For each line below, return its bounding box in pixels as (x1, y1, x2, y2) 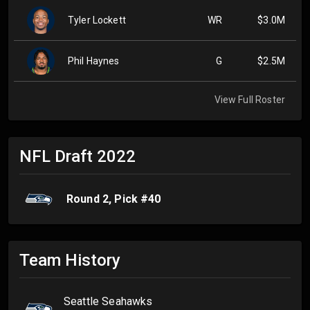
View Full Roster (214, 93, 285, 105)
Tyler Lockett (68, 14, 126, 26)
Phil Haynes (68, 55, 120, 66)
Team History (19, 250, 120, 270)
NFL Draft (19, 146, 97, 166)
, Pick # (109, 192, 149, 206)
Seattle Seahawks (64, 295, 153, 309)
